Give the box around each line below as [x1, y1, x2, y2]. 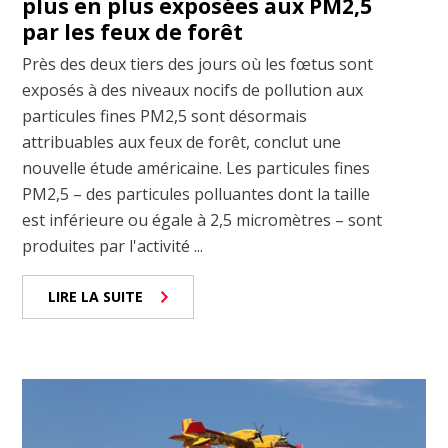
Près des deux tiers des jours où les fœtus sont [22, 52, 374, 75]
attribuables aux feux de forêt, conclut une [22, 130, 342, 153]
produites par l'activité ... [22, 234, 204, 257]
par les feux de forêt [22, 17, 244, 46]
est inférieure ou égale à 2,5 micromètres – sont [22, 208, 383, 231]
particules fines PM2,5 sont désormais [22, 104, 308, 127]
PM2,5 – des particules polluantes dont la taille [22, 182, 371, 205]
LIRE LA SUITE [48, 286, 144, 306]
